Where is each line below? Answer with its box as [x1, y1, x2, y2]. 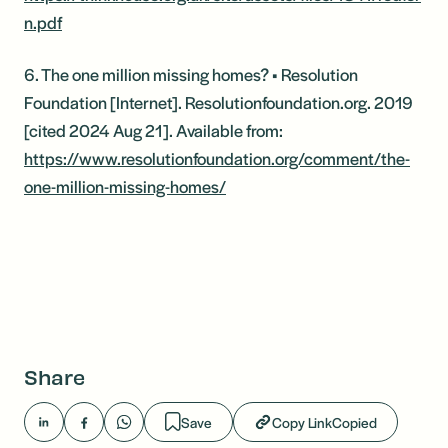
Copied [332, 411, 377, 432]
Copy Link [272, 411, 332, 432]
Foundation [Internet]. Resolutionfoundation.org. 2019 [24, 89, 413, 114]
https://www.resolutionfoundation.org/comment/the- [24, 145, 410, 170]
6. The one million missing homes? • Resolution [24, 61, 358, 86]
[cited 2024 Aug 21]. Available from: [24, 117, 283, 142]
